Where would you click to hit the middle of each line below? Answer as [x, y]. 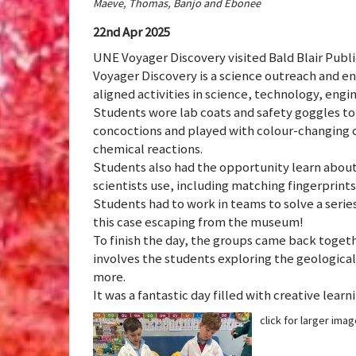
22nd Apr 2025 [132, 32]
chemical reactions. [148, 148]
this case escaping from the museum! [198, 221]
